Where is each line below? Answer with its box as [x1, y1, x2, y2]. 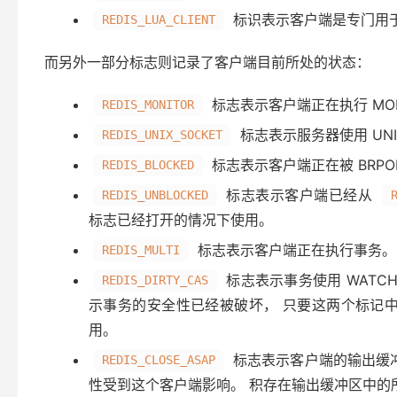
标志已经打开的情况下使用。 [89, 211, 273, 229]
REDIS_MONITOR [102, 97, 194, 112]
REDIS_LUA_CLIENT [102, 12, 215, 27]
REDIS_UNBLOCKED [102, 188, 208, 202]
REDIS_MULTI [102, 243, 180, 257]
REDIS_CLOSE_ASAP [102, 353, 215, 367]
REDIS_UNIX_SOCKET [102, 128, 222, 142]
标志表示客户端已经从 [222, 186, 378, 204]
